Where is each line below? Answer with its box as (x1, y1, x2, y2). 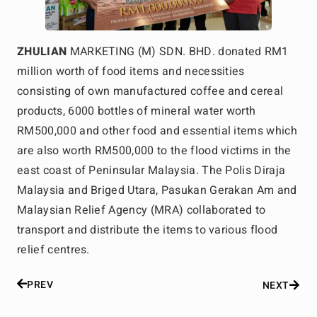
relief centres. (17, 241, 90, 259)
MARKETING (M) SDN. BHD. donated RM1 (67, 43, 289, 61)
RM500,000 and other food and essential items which (17, 122, 298, 140)
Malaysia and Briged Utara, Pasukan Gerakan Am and (17, 182, 297, 200)
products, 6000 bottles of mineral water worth (17, 103, 256, 120)
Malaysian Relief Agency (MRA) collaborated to (17, 202, 266, 219)
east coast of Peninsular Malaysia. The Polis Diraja (17, 162, 286, 180)
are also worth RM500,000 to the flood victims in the (17, 142, 292, 160)
